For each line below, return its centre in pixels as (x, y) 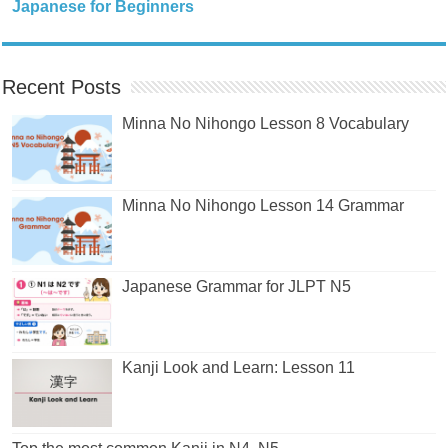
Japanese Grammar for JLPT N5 (237, 286)
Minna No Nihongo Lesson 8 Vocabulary (266, 124)
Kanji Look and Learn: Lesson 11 (239, 367)
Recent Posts (62, 87)
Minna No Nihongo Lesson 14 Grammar (263, 205)
